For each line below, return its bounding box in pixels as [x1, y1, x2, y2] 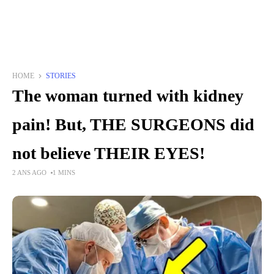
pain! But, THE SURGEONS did [12, 115, 254, 134]
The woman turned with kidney [12, 86, 243, 105]
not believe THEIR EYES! [12, 144, 205, 163]
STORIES [46, 72, 76, 80]
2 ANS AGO [12, 169, 48, 176]
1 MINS [53, 169, 75, 176]
